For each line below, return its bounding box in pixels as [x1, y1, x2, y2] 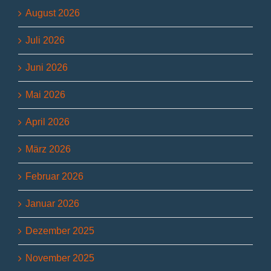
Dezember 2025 [25, 226, 94, 237]
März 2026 [25, 144, 71, 155]
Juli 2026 [25, 35, 65, 46]
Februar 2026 [25, 171, 83, 182]
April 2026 [25, 117, 70, 128]
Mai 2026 [25, 90, 65, 100]
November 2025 [25, 253, 94, 264]
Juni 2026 [25, 62, 68, 73]
